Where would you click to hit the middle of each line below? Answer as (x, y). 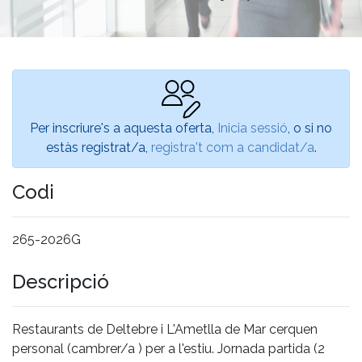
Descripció (61, 281)
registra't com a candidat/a (232, 147)
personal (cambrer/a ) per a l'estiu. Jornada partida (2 (168, 348)
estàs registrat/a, (98, 147)
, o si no (310, 128)
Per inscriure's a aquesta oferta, (124, 128)
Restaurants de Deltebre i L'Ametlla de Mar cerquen (165, 329)
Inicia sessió (253, 128)
